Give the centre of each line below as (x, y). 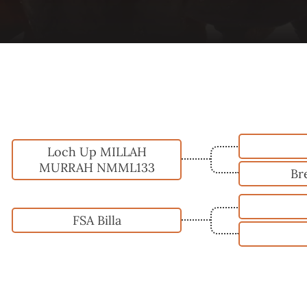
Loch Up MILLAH (97, 152)
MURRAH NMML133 (97, 168)
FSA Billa (97, 221)
